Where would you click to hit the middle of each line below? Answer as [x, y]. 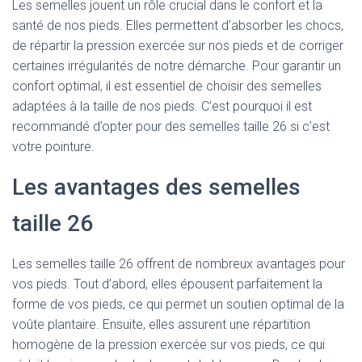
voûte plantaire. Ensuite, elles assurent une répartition [161, 324]
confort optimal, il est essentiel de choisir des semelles [167, 86]
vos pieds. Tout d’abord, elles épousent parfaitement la [167, 284]
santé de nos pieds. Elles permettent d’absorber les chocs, [178, 25]
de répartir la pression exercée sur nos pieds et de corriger [178, 46]
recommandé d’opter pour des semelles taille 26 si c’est [171, 126]
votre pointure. [53, 147]
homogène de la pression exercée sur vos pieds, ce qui [168, 345]
